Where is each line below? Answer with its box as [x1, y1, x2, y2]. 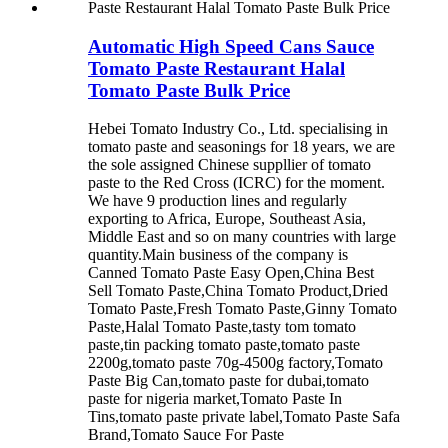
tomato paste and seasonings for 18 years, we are [88, 138, 395, 156]
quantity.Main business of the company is [88, 246, 348, 264]
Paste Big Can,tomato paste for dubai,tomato [88, 372, 369, 390]
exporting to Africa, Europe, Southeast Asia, [88, 210, 366, 228]
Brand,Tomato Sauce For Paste [88, 426, 284, 444]
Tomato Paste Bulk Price [88, 79, 290, 101]
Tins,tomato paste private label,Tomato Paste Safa [88, 408, 400, 426]
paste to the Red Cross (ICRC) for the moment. [88, 174, 385, 192]
